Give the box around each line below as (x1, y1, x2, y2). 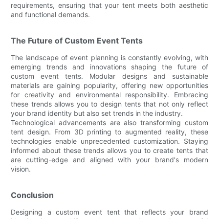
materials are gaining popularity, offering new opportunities (11, 81, 208, 89)
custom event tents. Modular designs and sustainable (11, 71, 208, 80)
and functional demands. (11, 10, 90, 19)
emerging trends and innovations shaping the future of (11, 62, 208, 71)
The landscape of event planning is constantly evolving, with (11, 53, 208, 62)
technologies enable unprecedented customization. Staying (11, 136, 208, 145)
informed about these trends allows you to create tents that (11, 146, 208, 154)
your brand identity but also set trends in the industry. (11, 109, 183, 117)
